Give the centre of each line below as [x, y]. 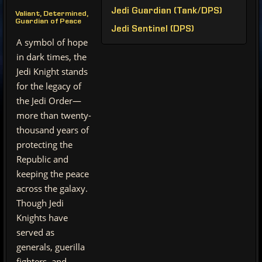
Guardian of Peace [48, 22]
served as [35, 232]
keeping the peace [53, 174]
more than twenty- [54, 115]
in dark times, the [51, 57]
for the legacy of [49, 86]
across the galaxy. [52, 188]
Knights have [42, 218]
